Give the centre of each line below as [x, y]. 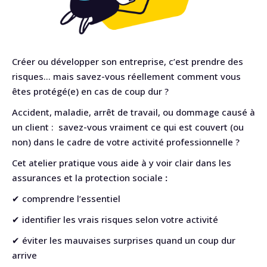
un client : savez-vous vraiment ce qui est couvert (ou [128, 127]
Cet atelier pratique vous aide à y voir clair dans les [122, 163]
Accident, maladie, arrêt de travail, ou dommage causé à [133, 112]
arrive [24, 255]
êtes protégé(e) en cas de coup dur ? [90, 91]
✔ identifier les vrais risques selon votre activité [115, 219]
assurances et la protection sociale [87, 178]
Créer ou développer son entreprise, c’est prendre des [128, 61]
